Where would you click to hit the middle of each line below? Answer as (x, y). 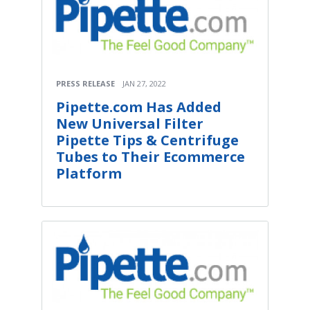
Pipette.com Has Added (139, 107)
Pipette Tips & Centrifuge (147, 140)
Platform (89, 173)
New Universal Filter (130, 123)
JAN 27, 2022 (144, 83)
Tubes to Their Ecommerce (151, 156)
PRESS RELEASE (85, 83)
